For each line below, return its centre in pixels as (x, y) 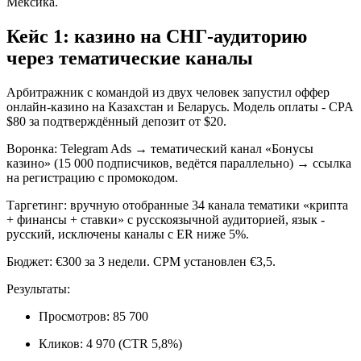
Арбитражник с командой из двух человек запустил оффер (168, 92)
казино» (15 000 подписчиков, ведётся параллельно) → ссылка (179, 163)
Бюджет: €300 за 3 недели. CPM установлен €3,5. (141, 261)
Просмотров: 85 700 (93, 316)
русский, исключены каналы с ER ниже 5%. (128, 234)
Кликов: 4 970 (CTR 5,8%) (110, 343)
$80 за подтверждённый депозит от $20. (116, 121)
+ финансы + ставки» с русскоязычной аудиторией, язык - (166, 219)
